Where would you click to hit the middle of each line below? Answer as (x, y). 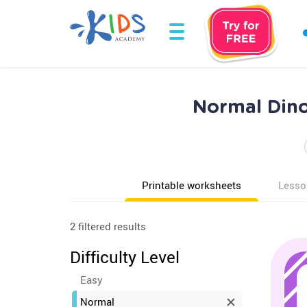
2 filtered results (108, 226)
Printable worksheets (192, 185)
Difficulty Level (125, 257)
